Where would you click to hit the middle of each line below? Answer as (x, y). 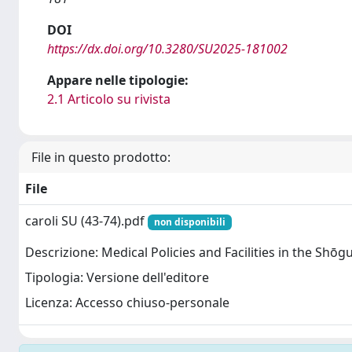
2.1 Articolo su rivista (109, 99)
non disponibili (189, 222)
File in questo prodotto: (101, 157)
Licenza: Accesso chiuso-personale (127, 303)
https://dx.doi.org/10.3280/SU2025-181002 (167, 48)
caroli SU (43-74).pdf (86, 220)
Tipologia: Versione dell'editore (117, 278)
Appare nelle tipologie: (118, 80)
